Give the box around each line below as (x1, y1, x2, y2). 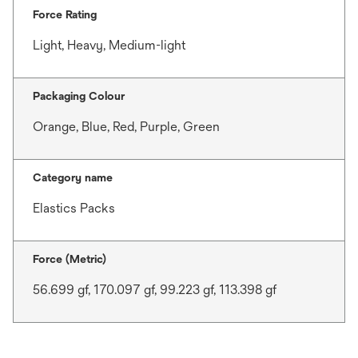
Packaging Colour (33, 89, 125, 102)
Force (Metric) (33, 253, 106, 265)
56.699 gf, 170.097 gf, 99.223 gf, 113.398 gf (33, 282, 276, 297)
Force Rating (33, 8, 97, 21)
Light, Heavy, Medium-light (33, 38, 185, 53)
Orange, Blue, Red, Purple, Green (33, 119, 220, 134)
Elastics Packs (33, 201, 115, 216)
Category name (33, 171, 113, 184)
